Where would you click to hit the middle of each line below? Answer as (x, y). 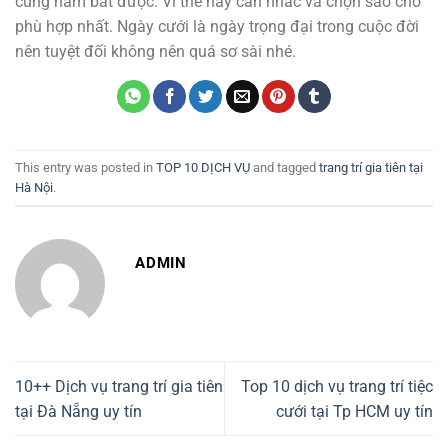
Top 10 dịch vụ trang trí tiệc (337, 386)
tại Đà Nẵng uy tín (78, 411)
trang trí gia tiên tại (371, 167)
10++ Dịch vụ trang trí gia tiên (119, 386)
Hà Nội (34, 187)
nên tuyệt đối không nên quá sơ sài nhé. (155, 52)
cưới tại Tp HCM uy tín (354, 411)
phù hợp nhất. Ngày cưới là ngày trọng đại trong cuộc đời (217, 27)
